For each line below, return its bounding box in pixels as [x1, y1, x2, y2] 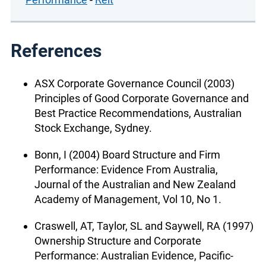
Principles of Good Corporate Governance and [34, 91, 249, 104]
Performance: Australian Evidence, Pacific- [34, 249, 233, 262]
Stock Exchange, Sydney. [34, 121, 152, 134]
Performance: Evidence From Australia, [34, 163, 218, 176]
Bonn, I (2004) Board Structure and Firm [34, 148, 220, 161]
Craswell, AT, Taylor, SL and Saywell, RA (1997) [34, 219, 254, 232]
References [11, 40, 102, 61]
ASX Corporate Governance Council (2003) [34, 77, 235, 90]
